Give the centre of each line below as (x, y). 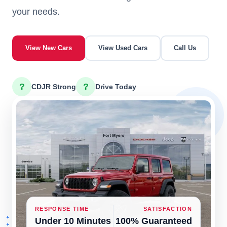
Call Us (185, 48)
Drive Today (116, 87)
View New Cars (49, 48)
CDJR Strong (54, 87)
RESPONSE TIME (62, 209)
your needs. (36, 12)
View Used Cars (123, 48)
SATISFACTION (168, 209)
